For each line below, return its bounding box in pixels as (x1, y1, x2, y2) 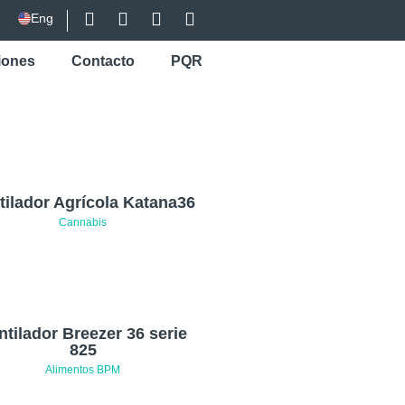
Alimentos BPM (45, 363, 121, 376)
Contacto (71, 53, 135, 69)
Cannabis (59, 216, 108, 229)
